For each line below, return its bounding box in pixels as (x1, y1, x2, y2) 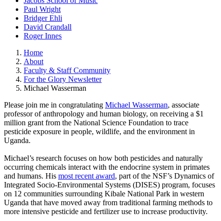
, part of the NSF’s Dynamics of (115, 171, 214, 180)
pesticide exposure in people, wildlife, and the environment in (4, 127, 195, 136)
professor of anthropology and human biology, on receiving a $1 (4, 109, 204, 118)
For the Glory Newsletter (24, 74, 102, 83)
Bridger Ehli (24, 13, 62, 22)
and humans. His (4, 171, 58, 180)
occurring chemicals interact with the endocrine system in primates (4, 162, 210, 171)
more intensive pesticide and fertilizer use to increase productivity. (4, 207, 210, 216)
